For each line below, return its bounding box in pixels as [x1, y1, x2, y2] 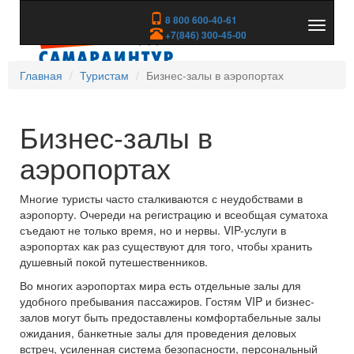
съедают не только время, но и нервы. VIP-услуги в [20, 222, 286, 238]
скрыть [316, 35, 351, 51]
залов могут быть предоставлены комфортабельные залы [20, 309, 321, 325]
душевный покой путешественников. [20, 254, 208, 269]
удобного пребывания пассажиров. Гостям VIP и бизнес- [20, 293, 314, 309]
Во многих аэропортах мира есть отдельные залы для [20, 277, 301, 293]
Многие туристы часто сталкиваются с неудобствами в [20, 190, 303, 206]
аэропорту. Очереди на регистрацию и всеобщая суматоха [20, 206, 328, 222]
